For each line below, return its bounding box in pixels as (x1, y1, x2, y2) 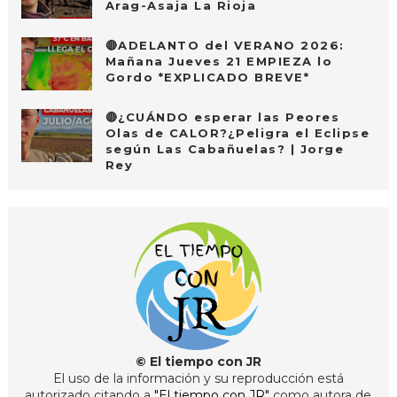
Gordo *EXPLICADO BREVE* (105, 70, 310, 85)
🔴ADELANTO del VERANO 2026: (105, 38, 345, 53)
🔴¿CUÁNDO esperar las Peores (105, 110, 340, 125)
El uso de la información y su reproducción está (52, 370, 344, 387)
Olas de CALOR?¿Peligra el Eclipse (105, 126, 370, 141)
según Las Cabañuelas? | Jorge (105, 142, 345, 157)
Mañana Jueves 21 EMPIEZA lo (105, 54, 333, 69)
